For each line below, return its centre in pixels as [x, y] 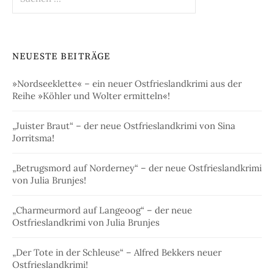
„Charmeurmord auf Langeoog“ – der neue [102, 210]
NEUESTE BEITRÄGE [61, 56]
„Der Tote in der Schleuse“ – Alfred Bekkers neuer [117, 252]
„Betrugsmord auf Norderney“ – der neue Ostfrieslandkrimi [137, 168]
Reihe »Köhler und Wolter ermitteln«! [91, 95]
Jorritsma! [33, 138]
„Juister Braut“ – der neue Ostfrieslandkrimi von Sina [124, 125]
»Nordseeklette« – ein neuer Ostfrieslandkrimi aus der [127, 83]
